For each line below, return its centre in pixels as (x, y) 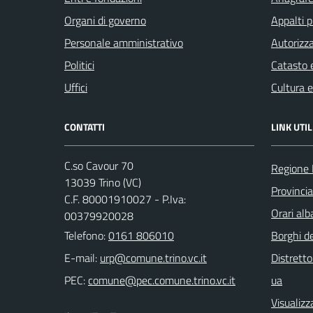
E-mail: (81, 257)
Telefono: (86, 235)
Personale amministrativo (124, 42)
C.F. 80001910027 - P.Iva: (125, 199)
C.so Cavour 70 (99, 165)
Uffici (76, 87)
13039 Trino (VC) (103, 182)
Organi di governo (105, 20)
